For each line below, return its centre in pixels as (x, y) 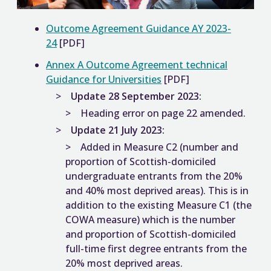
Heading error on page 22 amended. (163, 113)
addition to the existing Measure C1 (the (158, 205)
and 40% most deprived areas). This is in (157, 191)
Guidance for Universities (104, 80)
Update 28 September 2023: (136, 96)
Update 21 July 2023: (118, 130)
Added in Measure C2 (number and (159, 147)
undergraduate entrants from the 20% (154, 176)
